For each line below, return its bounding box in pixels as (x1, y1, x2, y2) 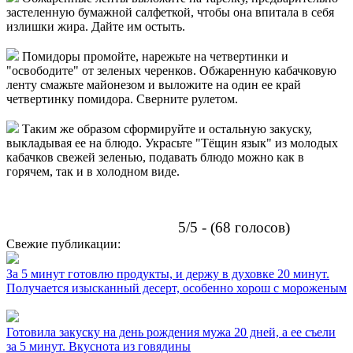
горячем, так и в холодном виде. (6, 165, 180, 179)
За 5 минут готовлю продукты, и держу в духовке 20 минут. (6, 267, 329, 281)
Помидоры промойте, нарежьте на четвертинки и (22, 50, 288, 64)
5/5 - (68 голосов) (177, 219, 290, 236)
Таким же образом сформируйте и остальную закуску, (22, 122, 312, 136)
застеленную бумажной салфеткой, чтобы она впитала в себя (6, 6, 334, 20)
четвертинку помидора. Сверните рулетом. (6, 92, 238, 106)
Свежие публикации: (6, 237, 121, 251)
